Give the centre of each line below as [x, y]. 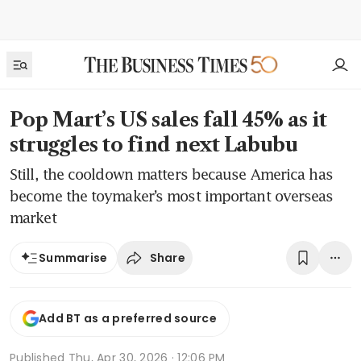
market [33, 218]
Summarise [73, 258]
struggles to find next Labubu [154, 145]
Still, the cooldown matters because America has [171, 174]
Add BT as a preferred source [128, 319]
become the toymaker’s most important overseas [172, 196]
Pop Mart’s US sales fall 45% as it [168, 120]
